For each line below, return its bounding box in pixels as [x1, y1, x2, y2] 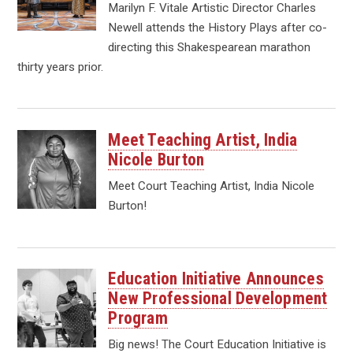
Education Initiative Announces [108, 269, 324, 289]
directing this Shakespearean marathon [108, 39, 311, 54]
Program [108, 308, 168, 329]
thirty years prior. [17, 59, 104, 74]
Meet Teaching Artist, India [108, 130, 298, 150]
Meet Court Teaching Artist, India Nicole [108, 178, 315, 193]
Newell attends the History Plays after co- [108, 20, 328, 35]
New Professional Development [108, 288, 328, 309]
